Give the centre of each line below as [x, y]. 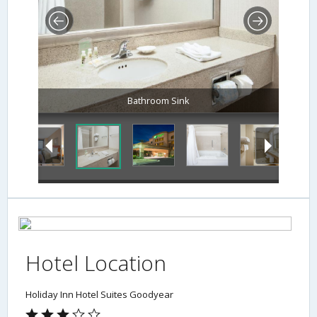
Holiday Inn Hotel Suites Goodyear [99, 295]
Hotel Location [96, 263]
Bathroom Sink [158, 101]
